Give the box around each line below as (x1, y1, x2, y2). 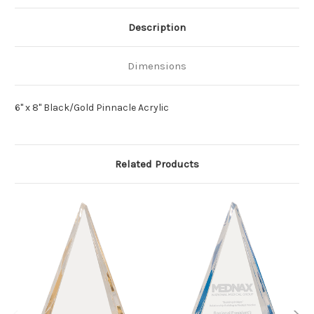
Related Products (115, 158, 199, 171)
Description (128, 21, 186, 34)
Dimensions (128, 60, 186, 73)
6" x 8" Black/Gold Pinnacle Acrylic (15, 102, 169, 114)
